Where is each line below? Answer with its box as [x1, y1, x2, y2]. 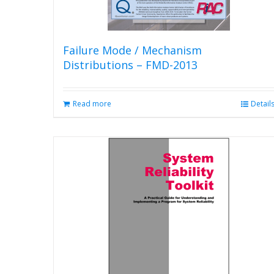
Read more [73, 98, 111, 109]
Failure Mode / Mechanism [63, 43, 202, 57]
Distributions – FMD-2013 [63, 57, 198, 72]
